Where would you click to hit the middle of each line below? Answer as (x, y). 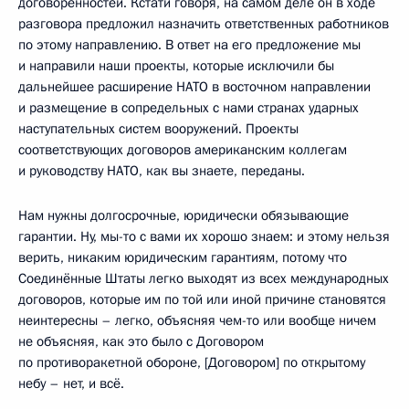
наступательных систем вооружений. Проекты (158, 129)
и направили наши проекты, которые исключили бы (176, 66)
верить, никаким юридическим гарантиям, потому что (183, 258)
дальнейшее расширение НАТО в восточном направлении (194, 87)
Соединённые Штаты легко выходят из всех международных (204, 279)
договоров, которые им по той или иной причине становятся (202, 300)
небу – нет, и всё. (71, 384)
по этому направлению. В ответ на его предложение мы (189, 45)
